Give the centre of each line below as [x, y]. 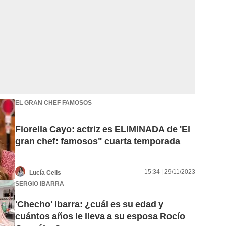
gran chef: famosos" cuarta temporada [98, 141]
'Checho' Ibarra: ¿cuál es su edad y [89, 204]
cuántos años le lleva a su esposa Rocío [100, 216]
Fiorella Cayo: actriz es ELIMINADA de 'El [103, 129]
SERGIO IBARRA [40, 183]
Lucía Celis [45, 172]
